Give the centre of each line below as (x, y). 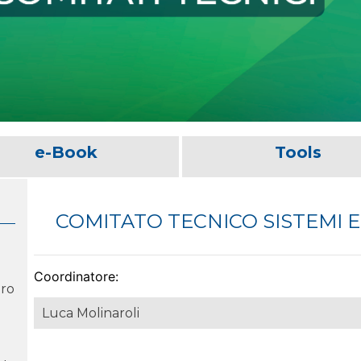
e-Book (66, 152)
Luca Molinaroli (91, 313)
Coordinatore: (76, 276)
